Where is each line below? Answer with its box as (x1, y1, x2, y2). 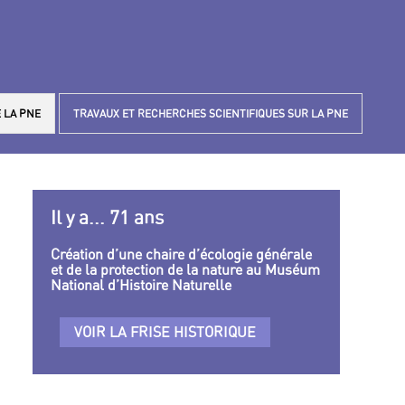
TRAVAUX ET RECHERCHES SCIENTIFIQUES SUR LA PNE (73, 107, 348, 120)
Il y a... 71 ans (51, 206, 164, 229)
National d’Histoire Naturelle (51, 275, 231, 294)
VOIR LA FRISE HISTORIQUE (74, 322, 256, 341)
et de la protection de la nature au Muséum (51, 259, 320, 278)
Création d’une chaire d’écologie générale (51, 244, 312, 263)
